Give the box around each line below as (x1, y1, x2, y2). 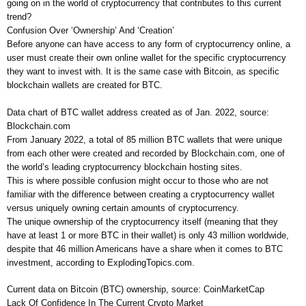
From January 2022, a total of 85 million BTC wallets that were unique (7, 134, 282, 145)
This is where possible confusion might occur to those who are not (7, 175, 268, 186)
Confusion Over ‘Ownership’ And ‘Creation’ (7, 25, 174, 36)
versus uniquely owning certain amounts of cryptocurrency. (7, 202, 239, 213)
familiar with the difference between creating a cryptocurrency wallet (7, 189, 275, 199)
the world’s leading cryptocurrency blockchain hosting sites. (7, 161, 242, 172)
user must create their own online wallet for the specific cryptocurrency (7, 53, 286, 64)
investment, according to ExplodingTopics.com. (7, 257, 195, 268)
